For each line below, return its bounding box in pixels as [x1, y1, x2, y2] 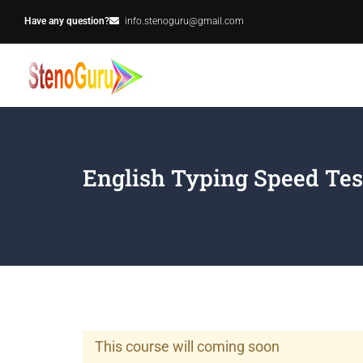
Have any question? [24, 15, 109, 27]
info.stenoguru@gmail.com [125, 15, 244, 27]
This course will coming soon [95, 338, 280, 355]
